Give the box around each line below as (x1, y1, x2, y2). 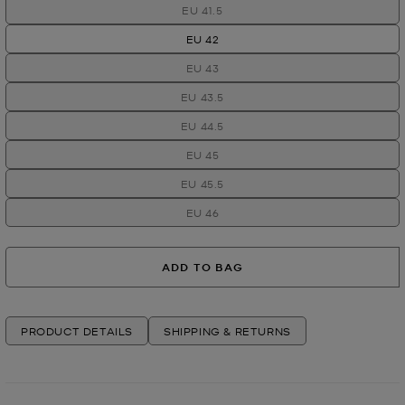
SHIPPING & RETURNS (164, 324, 291, 339)
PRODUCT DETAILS (21, 324, 133, 339)
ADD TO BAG (162, 259, 243, 275)
